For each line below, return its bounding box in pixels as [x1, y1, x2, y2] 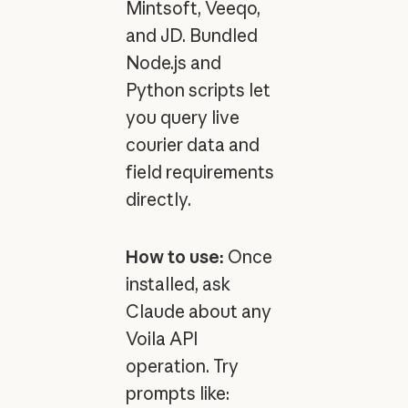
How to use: [125, 245, 224, 268]
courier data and [125, 133, 260, 156]
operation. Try [125, 354, 239, 377]
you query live [125, 106, 240, 128]
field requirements [125, 160, 274, 183]
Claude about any [125, 300, 271, 322]
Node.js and [125, 51, 221, 74]
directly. [125, 188, 191, 210]
